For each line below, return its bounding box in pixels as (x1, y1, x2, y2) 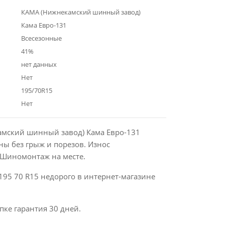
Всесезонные (21, 34, 62, 43)
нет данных (21, 60, 57, 69)
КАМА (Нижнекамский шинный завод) (21, 8, 141, 17)
